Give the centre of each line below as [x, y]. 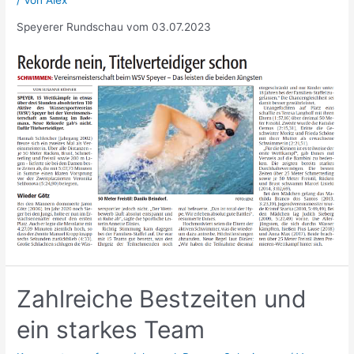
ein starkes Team [111, 329]
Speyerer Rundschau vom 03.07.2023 [114, 26]
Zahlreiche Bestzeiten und [162, 298]
